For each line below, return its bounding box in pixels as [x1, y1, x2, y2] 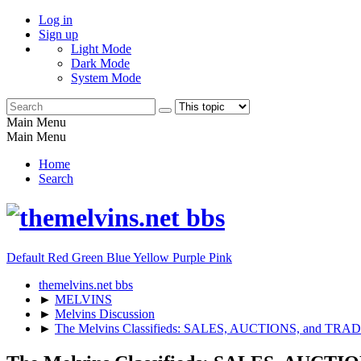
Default [6, 250, 48, 264]
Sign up [39, 27, 78, 41]
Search [39, 172, 73, 185]
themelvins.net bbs [39, 277, 133, 292]
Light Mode [71, 42, 131, 56]
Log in [39, 13, 73, 27]
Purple [172, 250, 209, 264]
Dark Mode [71, 56, 130, 70]
